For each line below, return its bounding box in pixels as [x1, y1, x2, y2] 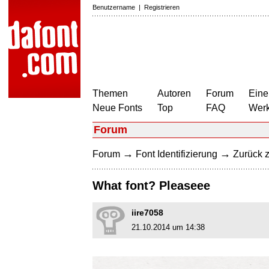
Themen [92, 88, 128, 98]
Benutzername [92, 4, 135, 11]
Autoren [157, 88, 191, 98]
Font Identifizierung [136, 149, 217, 159]
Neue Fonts [92, 103, 142, 113]
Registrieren [144, 4, 180, 11]
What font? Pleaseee [92, 179, 210, 193]
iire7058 [131, 208, 163, 218]
